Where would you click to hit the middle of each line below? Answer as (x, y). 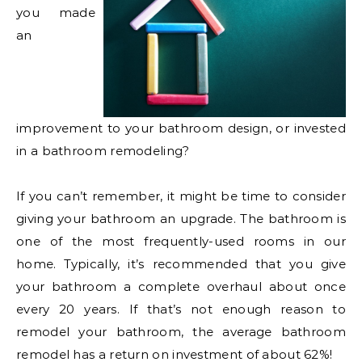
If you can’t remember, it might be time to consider (181, 196)
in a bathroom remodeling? (103, 151)
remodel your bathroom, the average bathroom (181, 332)
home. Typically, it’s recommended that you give (181, 264)
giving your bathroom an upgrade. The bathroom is (181, 219)
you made (56, 12)
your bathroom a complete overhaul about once (181, 287)
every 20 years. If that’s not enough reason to (181, 309)
